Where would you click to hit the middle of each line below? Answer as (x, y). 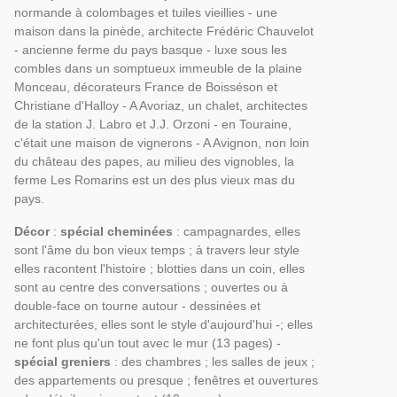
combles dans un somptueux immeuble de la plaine (158, 68)
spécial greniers (62, 362)
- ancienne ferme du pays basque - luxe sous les (150, 50)
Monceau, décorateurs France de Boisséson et (145, 87)
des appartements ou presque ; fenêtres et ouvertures (166, 380)
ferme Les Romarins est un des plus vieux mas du (154, 180)
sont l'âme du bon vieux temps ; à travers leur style (156, 250)
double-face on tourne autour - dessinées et (137, 306)
